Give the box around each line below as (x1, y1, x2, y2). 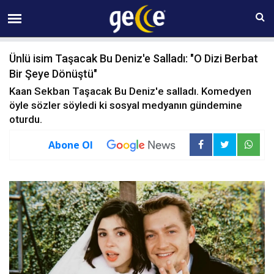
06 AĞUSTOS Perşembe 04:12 (78, 6, 185, 17)
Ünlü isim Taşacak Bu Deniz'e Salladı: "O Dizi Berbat (9, 52, 258, 65)
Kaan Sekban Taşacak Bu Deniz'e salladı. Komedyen (9, 85, 251, 97)
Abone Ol (48, 138, 93, 152)
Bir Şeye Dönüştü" (9, 67, 97, 80)
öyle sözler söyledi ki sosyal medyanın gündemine (9, 99, 242, 111)
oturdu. (9, 113, 42, 125)
